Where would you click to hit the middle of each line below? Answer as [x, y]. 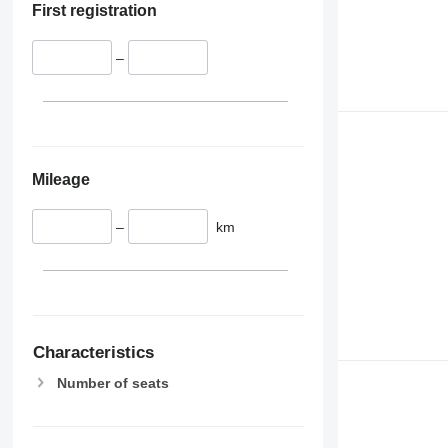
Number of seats [112, 383]
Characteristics [93, 352]
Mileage [60, 180]
